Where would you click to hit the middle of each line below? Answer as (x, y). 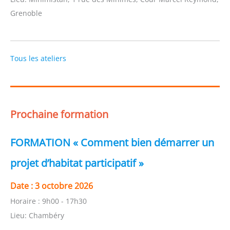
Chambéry (46, 215)
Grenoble (26, 13)
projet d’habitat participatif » (77, 163)
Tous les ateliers (38, 59)
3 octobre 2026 (64, 186)
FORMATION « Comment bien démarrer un (112, 142)
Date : (23, 186)
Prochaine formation (59, 114)
